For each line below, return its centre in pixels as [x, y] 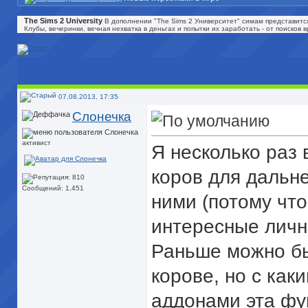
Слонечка [102, 117]
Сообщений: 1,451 [53, 188]
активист [36, 143]
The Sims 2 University [63, 21]
